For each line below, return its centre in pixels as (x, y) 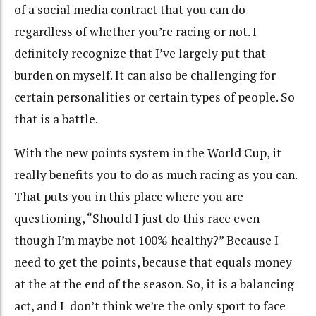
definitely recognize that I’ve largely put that (140, 53)
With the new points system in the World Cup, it (148, 153)
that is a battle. (56, 119)
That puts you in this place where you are (129, 197)
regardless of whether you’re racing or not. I (135, 31)
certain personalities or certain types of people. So (154, 97)
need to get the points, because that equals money (153, 262)
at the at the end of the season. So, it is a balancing (154, 284)
